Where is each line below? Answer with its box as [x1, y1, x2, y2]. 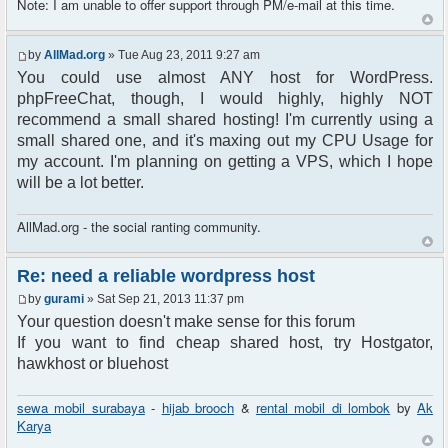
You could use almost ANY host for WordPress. [17, 69, 433, 87]
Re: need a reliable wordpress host [17, 265, 315, 286]
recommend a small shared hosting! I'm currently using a [17, 111, 433, 129]
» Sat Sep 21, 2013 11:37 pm [84, 292, 244, 307]
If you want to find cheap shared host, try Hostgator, [17, 334, 433, 352]
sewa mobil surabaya [17, 397, 145, 417]
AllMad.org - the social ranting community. [17, 216, 261, 236]
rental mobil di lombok [255, 397, 391, 417]
